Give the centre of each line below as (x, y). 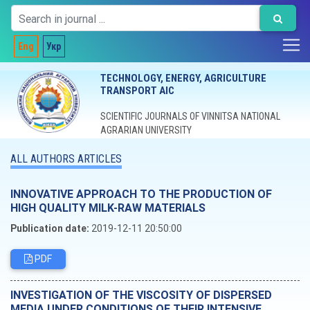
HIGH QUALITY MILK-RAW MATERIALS (108, 208)
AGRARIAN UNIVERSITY (146, 130)
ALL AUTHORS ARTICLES (66, 159)
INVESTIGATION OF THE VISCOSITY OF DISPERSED (141, 295)
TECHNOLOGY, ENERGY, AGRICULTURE (183, 78)
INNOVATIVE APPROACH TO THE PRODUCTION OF (141, 194)
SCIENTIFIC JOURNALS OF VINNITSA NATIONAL (190, 116)
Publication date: (50, 228)
